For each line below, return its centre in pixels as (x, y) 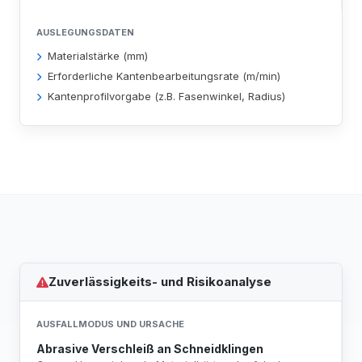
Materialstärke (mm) (98, 56)
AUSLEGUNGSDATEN (85, 32)
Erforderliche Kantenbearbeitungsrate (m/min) (164, 76)
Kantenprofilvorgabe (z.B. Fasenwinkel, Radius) (166, 96)
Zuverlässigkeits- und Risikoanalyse (160, 282)
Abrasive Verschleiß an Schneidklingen (150, 349)
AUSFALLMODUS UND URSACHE (110, 324)
